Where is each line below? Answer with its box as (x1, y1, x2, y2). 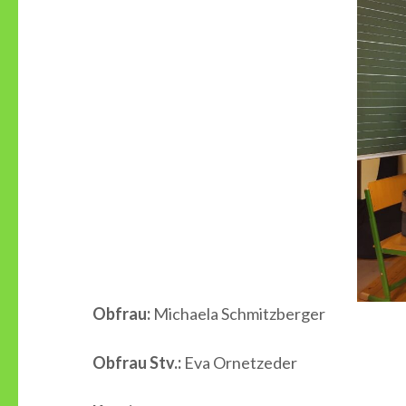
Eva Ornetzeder (181, 353, 297, 372)
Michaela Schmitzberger (150, 304, 325, 324)
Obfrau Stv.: (92, 353, 181, 372)
